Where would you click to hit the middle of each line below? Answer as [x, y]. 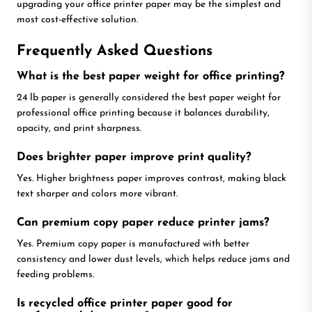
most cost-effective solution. [77, 19]
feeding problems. [55, 274]
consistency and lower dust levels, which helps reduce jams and [153, 259]
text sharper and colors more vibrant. [97, 194]
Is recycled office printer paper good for [125, 303]
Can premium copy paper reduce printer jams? [143, 223]
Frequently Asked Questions [115, 51]
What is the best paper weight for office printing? [151, 76]
